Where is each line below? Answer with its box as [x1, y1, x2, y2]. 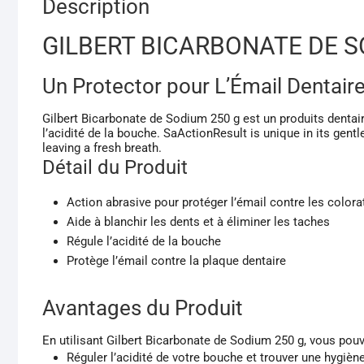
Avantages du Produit [42, 295, 243, 320]
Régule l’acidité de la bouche [67, 233, 221, 249]
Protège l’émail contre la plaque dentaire [67, 253, 286, 268]
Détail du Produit [42, 155, 188, 179]
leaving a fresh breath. [42, 140, 162, 155]
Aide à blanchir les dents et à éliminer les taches [67, 214, 330, 229]
